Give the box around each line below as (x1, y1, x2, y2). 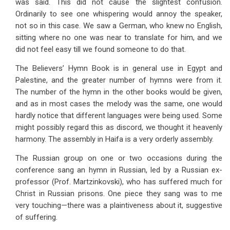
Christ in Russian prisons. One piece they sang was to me (15, 189, 222, 198)
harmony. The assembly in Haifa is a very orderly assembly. (15, 135, 214, 144)
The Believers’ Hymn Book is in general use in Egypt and (15, 64, 222, 73)
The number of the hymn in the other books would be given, (15, 87, 222, 97)
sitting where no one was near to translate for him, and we (15, 33, 222, 42)
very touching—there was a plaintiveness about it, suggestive (15, 201, 222, 210)
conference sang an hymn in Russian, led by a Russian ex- (15, 165, 222, 175)
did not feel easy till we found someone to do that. (15, 45, 186, 54)
